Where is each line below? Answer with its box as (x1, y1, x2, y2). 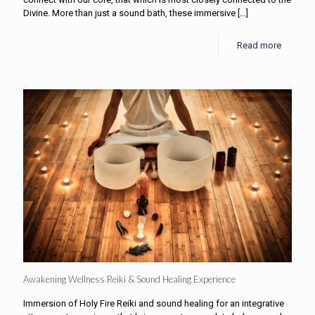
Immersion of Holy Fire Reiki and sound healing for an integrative (23, 297, 284, 309)
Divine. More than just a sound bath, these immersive (23, 8, 236, 19)
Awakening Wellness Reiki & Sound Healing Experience (23, 273, 236, 285)
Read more (237, 40, 281, 51)
